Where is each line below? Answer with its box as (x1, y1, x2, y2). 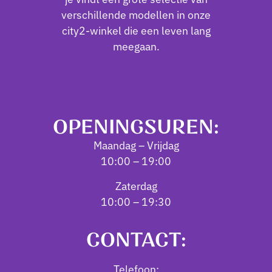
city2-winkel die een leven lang (61, 22, 211, 38)
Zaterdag (115, 177, 157, 193)
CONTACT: (86, 227, 186, 253)
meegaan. (112, 38, 160, 54)
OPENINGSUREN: (53, 115, 219, 141)
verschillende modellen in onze (61, 7, 211, 22)
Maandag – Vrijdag (93, 137, 179, 153)
